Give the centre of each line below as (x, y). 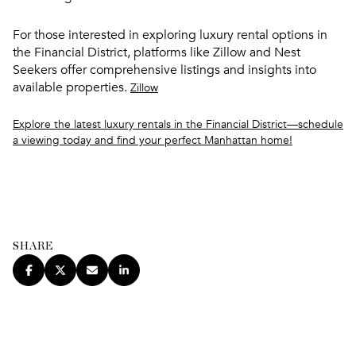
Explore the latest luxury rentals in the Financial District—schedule (178, 125)
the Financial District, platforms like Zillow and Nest (157, 52)
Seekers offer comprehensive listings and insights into (164, 70)
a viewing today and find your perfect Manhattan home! (153, 141)
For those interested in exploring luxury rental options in (170, 35)
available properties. (72, 87)
